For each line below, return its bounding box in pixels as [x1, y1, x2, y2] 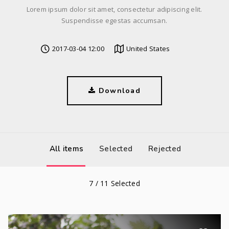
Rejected [148, 144, 181, 154]
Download [96, 86, 141, 96]
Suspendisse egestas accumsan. [61, 16, 168, 25]
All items [49, 144, 84, 154]
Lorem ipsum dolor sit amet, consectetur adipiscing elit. [27, 5, 202, 14]
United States [126, 44, 170, 53]
